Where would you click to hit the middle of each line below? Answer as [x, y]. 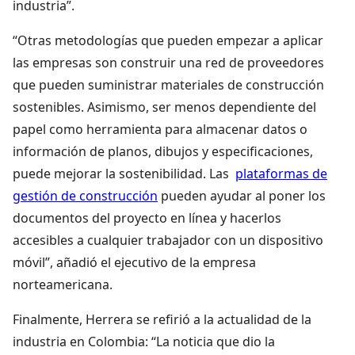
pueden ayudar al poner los [242, 195]
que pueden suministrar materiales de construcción [168, 84]
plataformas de [281, 173]
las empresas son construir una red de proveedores [168, 62]
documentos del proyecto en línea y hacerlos [147, 218]
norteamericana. [63, 284]
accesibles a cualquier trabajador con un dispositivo [168, 240]
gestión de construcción [85, 195]
